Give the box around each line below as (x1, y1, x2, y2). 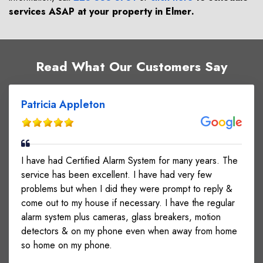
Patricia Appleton (21, 96, 105, 112)
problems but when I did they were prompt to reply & (21, 181, 232, 195)
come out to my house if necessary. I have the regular (21, 195, 235, 210)
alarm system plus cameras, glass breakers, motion (21, 210, 221, 224)
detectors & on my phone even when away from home (21, 224, 237, 238)
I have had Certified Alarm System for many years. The (21, 153, 238, 167)
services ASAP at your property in (9, 4, 166, 18)
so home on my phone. (21, 238, 112, 252)
